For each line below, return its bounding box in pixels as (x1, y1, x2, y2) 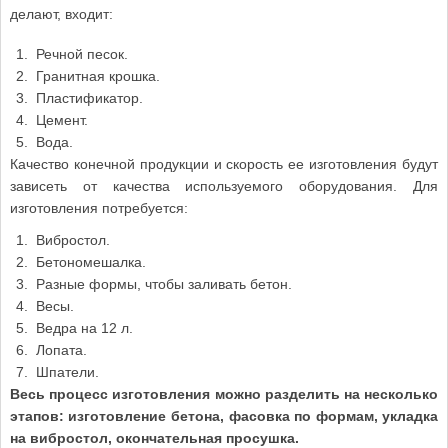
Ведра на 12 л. (35, 319, 133, 336)
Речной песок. (35, 45, 128, 62)
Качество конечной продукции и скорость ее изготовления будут (9, 155, 439, 172)
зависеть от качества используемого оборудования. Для (9, 177, 439, 194)
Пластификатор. (35, 89, 143, 106)
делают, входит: (9, 5, 113, 22)
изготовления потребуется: (9, 199, 188, 216)
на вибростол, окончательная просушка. (9, 429, 299, 446)
